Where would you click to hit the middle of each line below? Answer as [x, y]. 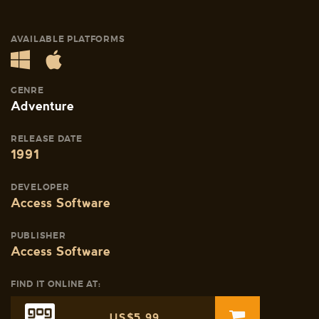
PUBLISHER [38, 235]
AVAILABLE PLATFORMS [68, 39]
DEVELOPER [40, 187]
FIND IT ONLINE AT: [56, 284]
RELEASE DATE [47, 138]
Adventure [42, 105]
